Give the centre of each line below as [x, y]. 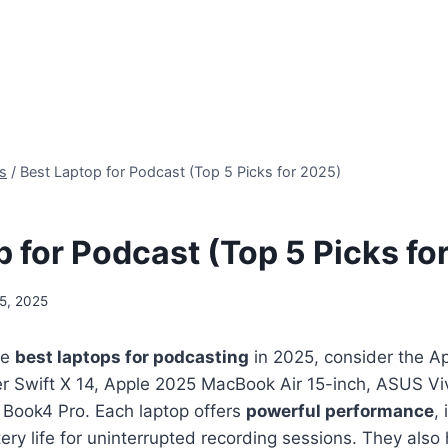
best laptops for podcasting [132, 356]
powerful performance [340, 410]
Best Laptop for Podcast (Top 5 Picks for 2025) [180, 171]
